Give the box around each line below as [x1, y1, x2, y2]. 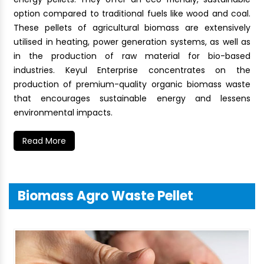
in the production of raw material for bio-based [14, 50, 250, 62]
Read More [22, 135, 66, 147]
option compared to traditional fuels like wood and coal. [14, 8, 250, 20]
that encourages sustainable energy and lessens [14, 93, 250, 105]
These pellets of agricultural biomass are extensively [14, 22, 250, 34]
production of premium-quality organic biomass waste [14, 78, 250, 91]
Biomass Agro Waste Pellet [18, 187, 193, 206]
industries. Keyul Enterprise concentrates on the [14, 64, 250, 77]
